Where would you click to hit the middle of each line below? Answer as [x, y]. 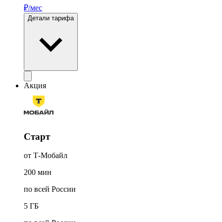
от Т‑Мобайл [46, 156]
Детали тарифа [51, 18]
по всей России [50, 189]
